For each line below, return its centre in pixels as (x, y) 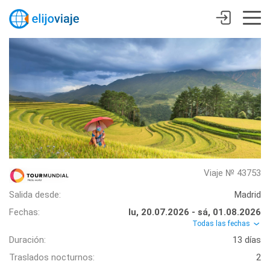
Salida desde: (35, 195)
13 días (247, 240)
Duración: (27, 240)
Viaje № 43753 (232, 173)
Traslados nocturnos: (52, 258)
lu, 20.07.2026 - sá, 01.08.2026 (195, 212)
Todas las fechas (222, 224)
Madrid (248, 195)
